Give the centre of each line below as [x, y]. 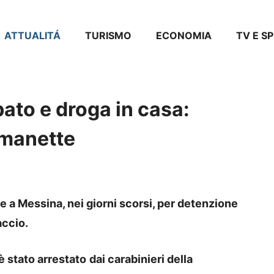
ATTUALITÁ [32, 35]
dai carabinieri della [141, 259]
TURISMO [108, 35]
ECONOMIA [184, 35]
